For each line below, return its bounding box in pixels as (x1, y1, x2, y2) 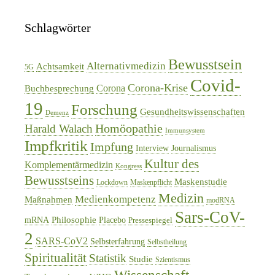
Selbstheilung (147, 237, 187, 246)
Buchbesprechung (25, 83, 94, 93)
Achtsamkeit (36, 61, 84, 71)
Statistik (89, 251, 126, 265)
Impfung (90, 140, 133, 153)
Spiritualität (25, 250, 87, 265)
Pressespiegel (128, 215, 172, 225)
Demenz (45, 109, 69, 116)
